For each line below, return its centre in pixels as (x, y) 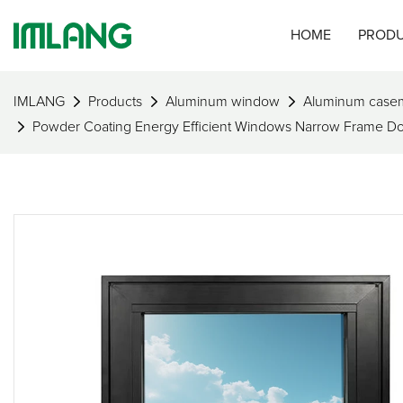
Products (115, 101)
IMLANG (39, 101)
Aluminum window (223, 101)
